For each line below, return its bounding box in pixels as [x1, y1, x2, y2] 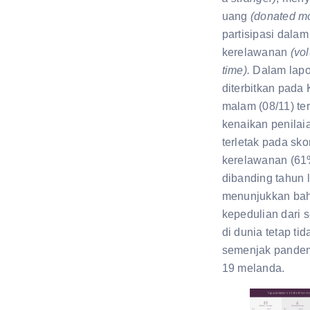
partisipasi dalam [221, 28, 309, 41]
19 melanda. [221, 262, 285, 275]
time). [221, 64, 250, 77]
